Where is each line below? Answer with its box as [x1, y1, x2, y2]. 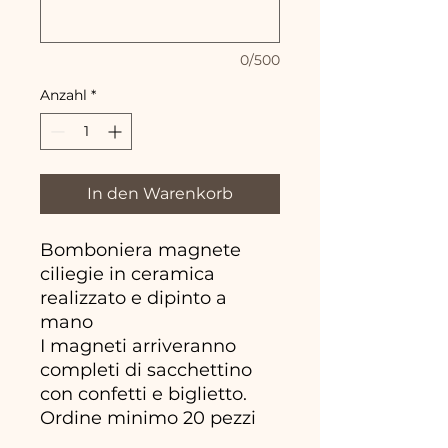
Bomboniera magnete [40, 238, 241, 261]
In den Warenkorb [87, 183, 233, 203]
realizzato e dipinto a [40, 286, 227, 309]
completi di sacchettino [40, 358, 252, 381]
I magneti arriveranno [40, 334, 236, 357]
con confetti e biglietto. [40, 382, 247, 405]
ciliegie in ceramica [40, 262, 215, 285]
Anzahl [40, 85, 87, 104]
